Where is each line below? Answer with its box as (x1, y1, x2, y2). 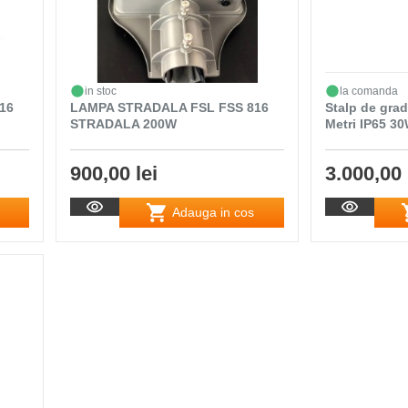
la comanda (340, 84, 399, 97)
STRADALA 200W (70, 116, 178, 131)
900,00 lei (70, 161, 158, 185)
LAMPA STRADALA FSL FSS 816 (70, 99, 270, 115)
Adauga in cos (172, 205, 255, 220)
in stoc (85, 84, 117, 97)
